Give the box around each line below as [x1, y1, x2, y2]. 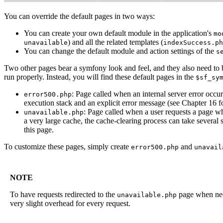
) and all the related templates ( [68, 38, 163, 47]
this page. [24, 125, 54, 134]
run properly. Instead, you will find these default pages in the [4, 73, 196, 82]
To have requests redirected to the [10, 190, 117, 199]
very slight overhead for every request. [10, 199, 130, 208]
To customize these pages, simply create [4, 142, 131, 151]
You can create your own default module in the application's [24, 29, 214, 38]
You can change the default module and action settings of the [24, 47, 216, 56]
